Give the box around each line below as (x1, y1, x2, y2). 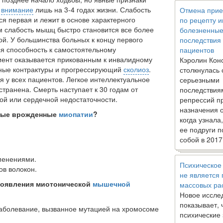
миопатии (59, 109, 93, 119)
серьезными (180, 75, 220, 85)
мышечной (93, 178, 130, 189)
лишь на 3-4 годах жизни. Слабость (33, 4, 151, 14)
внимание (1, 4, 33, 14)
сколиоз (123, 64, 149, 74)
